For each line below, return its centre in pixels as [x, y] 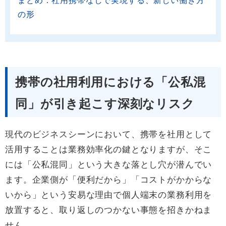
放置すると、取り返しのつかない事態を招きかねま [109, 210]
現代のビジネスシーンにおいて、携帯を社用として [109, 135]
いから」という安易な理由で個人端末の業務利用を [109, 195]
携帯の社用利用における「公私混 [110, 82]
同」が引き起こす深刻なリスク [105, 104]
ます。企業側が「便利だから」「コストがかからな [109, 180]
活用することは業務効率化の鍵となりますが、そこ [109, 150]
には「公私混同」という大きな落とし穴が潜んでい [109, 165]
